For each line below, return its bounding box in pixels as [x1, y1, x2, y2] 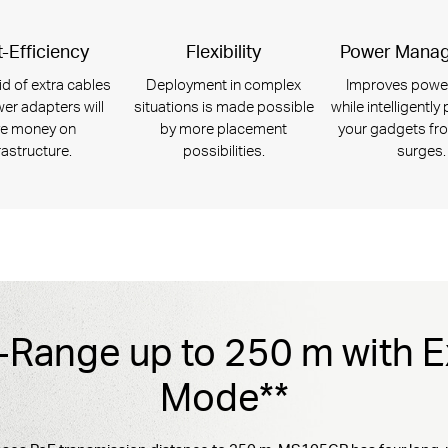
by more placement [160, 117, 288, 138]
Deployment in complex [146, 73, 302, 94]
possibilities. [182, 139, 265, 160]
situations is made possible [133, 95, 314, 116]
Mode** [159, 371, 289, 420]
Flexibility [186, 38, 262, 62]
